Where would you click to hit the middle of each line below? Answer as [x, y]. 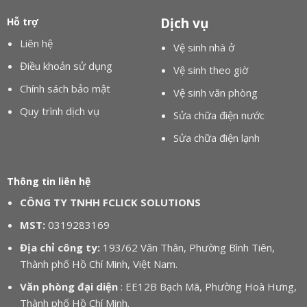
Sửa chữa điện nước [219, 115]
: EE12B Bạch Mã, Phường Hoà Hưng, [208, 287]
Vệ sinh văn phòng [216, 92]
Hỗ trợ [22, 22]
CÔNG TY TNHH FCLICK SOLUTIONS [111, 202]
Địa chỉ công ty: [60, 248]
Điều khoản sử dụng [66, 65]
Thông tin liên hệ [48, 181]
